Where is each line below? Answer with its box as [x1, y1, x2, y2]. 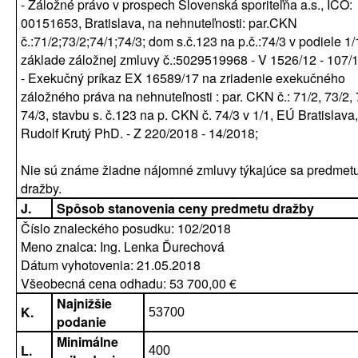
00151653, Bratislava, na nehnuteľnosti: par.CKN [21, 14, 297, 32]
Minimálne [57, 332, 118, 351]
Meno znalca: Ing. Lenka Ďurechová [21, 237, 225, 256]
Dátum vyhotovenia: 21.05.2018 [21, 256, 201, 274]
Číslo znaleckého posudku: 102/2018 [21, 219, 231, 237]
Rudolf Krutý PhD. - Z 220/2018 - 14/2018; [21, 124, 258, 142]
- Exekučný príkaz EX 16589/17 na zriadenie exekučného [21, 69, 345, 87]
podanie [57, 312, 106, 331]
